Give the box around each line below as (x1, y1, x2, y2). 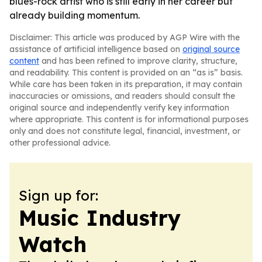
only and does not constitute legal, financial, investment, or (9, 126, 240, 136)
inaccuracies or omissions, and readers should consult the (9, 91, 235, 101)
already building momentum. (9, 9, 140, 21)
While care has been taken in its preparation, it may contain (9, 79, 242, 89)
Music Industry (19, 205, 181, 231)
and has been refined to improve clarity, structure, (39, 56, 237, 66)
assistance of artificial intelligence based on (9, 44, 182, 54)
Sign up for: (19, 187, 98, 204)
